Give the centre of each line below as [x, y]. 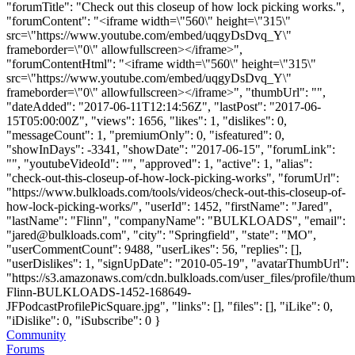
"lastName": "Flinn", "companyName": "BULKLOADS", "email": [176, 220]
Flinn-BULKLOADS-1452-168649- [99, 292]
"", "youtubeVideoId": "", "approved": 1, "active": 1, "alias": [159, 163]
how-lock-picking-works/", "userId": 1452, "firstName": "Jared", [169, 206]
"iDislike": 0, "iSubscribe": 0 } [84, 320]
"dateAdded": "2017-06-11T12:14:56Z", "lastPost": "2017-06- [164, 106]
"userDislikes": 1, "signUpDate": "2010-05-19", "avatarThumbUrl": [177, 263]
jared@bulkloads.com [67, 235]
